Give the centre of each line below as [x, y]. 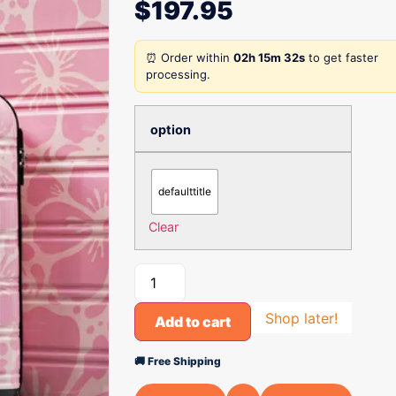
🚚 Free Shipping [178, 361]
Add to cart [193, 322]
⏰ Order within [190, 57]
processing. [178, 74]
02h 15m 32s [269, 57]
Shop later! [301, 318]
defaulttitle [185, 191]
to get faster [342, 57]
